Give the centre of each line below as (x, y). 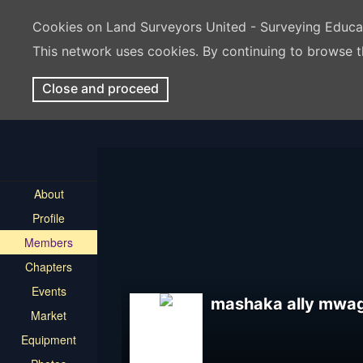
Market (49, 315)
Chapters (49, 267)
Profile (49, 218)
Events (49, 291)
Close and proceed (100, 88)
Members (49, 242)
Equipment (49, 340)
